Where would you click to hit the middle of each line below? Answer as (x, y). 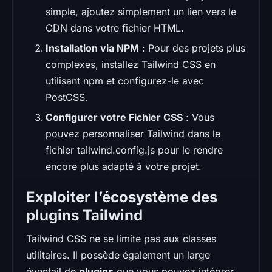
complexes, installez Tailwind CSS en (131, 64)
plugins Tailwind (84, 215)
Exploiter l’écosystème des (122, 197)
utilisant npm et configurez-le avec (125, 80)
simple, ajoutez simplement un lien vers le (141, 11)
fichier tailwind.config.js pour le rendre (134, 150)
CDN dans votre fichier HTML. (115, 28)
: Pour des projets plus (192, 48)
